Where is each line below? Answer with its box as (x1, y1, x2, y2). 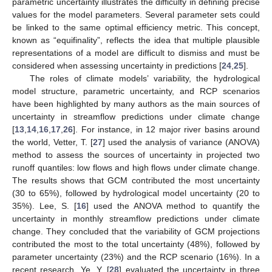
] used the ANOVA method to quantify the (86, 200, 260, 211)
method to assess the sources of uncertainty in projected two (12, 149, 260, 160)
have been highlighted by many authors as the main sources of (12, 98, 260, 109)
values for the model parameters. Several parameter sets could (12, 9, 260, 19)
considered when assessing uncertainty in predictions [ (12, 60, 222, 70)
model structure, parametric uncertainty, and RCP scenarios (12, 86, 260, 96)
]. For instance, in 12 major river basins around (73, 124, 260, 134)
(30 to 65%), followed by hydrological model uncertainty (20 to (12, 188, 260, 198)
